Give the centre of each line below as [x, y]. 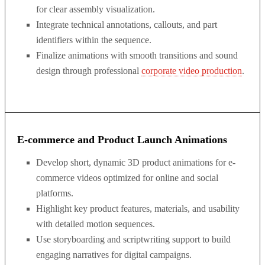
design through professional [89, 71]
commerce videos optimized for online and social [127, 178]
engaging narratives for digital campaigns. [114, 255]
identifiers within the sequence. [94, 40]
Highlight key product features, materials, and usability [138, 209]
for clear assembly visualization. [96, 9]
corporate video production [192, 71]
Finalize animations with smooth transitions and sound [137, 55]
